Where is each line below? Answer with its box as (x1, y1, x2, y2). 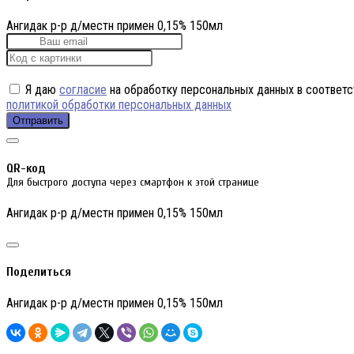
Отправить (13, 115, 63, 127)
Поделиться (6, 265, 71, 280)
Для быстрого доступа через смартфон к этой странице (6, 175, 259, 189)
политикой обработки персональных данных (6, 97, 232, 113)
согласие (59, 82, 107, 98)
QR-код (6, 160, 46, 175)
